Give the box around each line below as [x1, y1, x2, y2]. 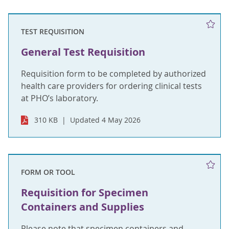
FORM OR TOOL [21, 167, 75, 177]
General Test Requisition [21, 45, 145, 59]
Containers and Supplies [21, 200, 144, 214]
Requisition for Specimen [21, 186, 148, 200]
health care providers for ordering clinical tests [21, 80, 202, 92]
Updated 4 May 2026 [70, 115, 141, 125]
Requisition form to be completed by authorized [21, 68, 206, 80]
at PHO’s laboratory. [21, 93, 98, 104]
